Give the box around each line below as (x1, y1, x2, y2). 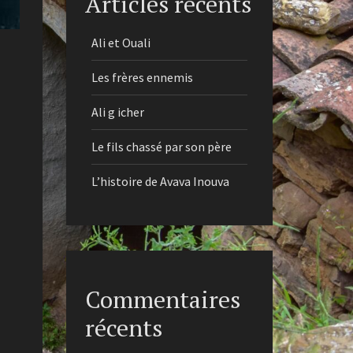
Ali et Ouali (91, 35, 150, 50)
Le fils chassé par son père (91, 139, 232, 154)
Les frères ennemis (91, 69, 193, 85)
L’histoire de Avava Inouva (91, 173, 232, 189)
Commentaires (84, 284, 240, 315)
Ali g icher (91, 104, 144, 120)
